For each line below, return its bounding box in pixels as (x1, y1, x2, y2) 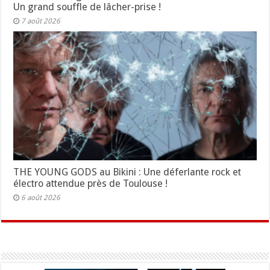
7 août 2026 (21, 16, 61, 25)
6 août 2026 (21, 193, 61, 202)
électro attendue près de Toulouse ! (13, 178, 168, 190)
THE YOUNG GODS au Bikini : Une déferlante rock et (13, 166, 242, 178)
